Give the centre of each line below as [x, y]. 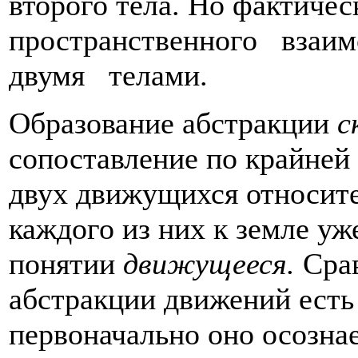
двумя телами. [108, 76]
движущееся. [213, 264]
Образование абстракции [173, 123]
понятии [66, 264]
